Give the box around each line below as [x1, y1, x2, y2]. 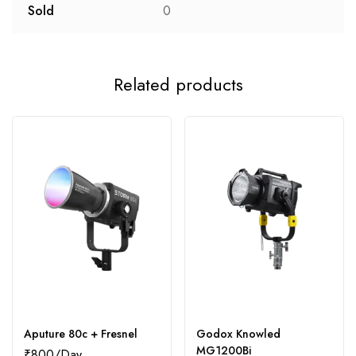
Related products [113, 72, 243, 98]
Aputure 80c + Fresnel [24, 326, 137, 342]
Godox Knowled [196, 326, 281, 342]
